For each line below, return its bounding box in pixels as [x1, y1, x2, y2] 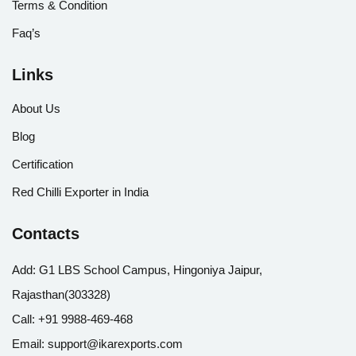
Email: [12, 336, 44, 350]
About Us [12, 101, 60, 115]
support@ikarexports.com [48, 336, 183, 350]
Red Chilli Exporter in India [12, 184, 149, 199]
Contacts [12, 224, 79, 242]
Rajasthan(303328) [12, 287, 110, 301]
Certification [12, 157, 73, 171]
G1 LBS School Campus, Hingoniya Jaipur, [36, 262, 262, 277]
